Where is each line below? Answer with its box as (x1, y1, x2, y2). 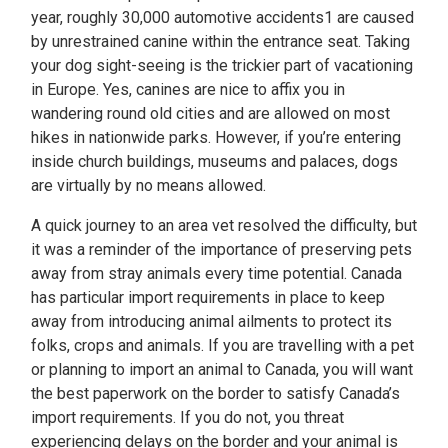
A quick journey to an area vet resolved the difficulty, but (31, 216, 417, 235)
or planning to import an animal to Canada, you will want (31, 360, 413, 379)
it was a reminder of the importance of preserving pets (31, 240, 412, 259)
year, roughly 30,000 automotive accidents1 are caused (31, 8, 414, 27)
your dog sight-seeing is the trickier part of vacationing (31, 56, 413, 75)
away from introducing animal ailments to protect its (31, 312, 392, 331)
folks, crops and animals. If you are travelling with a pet (31, 336, 414, 355)
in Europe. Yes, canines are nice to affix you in (31, 80, 345, 99)
